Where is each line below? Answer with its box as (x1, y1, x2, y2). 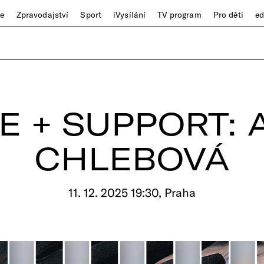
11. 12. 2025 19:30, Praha (68, 185, 196, 200)
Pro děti (213, 9, 243, 20)
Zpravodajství (16, 9, 69, 20)
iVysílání (113, 9, 146, 20)
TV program (157, 9, 202, 20)
